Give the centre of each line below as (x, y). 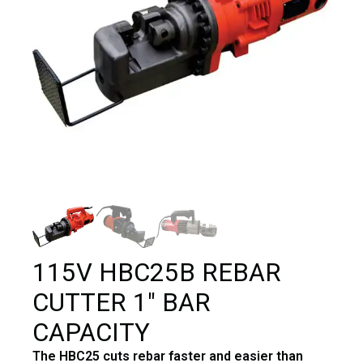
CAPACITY (91, 332)
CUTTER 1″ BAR (122, 302)
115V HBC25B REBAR (157, 272)
